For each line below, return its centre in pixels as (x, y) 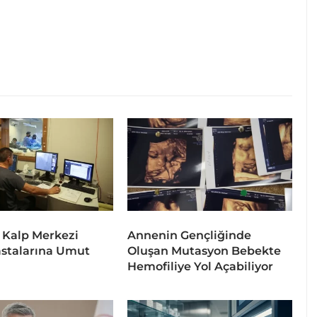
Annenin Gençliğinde (189, 236)
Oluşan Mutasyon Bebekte (204, 251)
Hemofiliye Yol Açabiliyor (200, 267)
